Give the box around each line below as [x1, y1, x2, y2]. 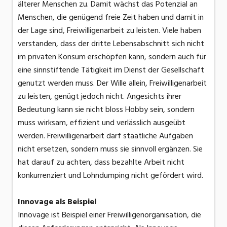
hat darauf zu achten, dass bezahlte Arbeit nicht [18, 156, 184, 169]
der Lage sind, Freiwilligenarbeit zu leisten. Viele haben [18, 24, 201, 37]
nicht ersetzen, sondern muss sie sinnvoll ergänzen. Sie [18, 142, 203, 156]
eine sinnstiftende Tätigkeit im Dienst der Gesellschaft [18, 63, 204, 77]
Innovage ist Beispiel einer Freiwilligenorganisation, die [18, 208, 201, 222]
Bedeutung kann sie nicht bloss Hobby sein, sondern [18, 103, 195, 117]
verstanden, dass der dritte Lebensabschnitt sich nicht [18, 37, 204, 51]
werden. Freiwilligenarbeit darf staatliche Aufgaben [18, 129, 193, 143]
